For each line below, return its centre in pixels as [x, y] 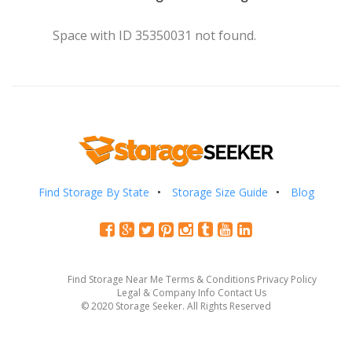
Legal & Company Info [166, 292]
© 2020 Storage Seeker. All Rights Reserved [176, 306]
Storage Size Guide [220, 192]
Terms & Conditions [210, 279]
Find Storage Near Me [115, 279]
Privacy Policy [286, 279]
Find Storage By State [93, 192]
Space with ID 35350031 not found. [155, 35]
